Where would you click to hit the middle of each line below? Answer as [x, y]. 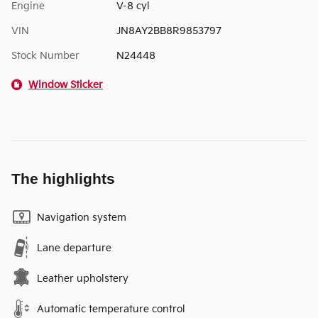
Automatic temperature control [111, 309]
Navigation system [82, 217]
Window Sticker [66, 84]
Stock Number [45, 55]
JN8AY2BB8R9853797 [169, 31]
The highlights [63, 178]
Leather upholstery [83, 278]
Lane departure [74, 248]
